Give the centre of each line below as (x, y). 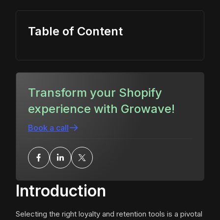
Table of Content (75, 31)
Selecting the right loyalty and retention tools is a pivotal (109, 214)
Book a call (48, 128)
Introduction (61, 191)
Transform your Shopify (95, 93)
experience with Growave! (101, 109)
